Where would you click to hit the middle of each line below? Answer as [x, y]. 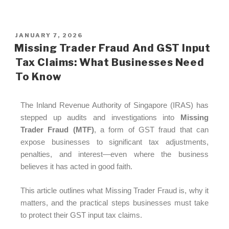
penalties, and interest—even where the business [114, 154]
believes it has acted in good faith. [76, 167]
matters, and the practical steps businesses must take [114, 202]
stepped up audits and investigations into [100, 118]
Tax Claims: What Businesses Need [110, 63]
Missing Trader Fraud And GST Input [112, 48]
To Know [39, 77]
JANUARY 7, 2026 [49, 35]
